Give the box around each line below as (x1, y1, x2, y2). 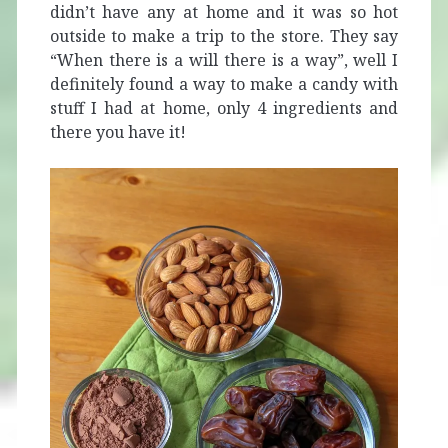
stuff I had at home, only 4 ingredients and (49, 96, 399, 119)
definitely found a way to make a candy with (49, 72, 399, 95)
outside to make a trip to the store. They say (49, 24, 399, 47)
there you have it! (49, 120, 186, 143)
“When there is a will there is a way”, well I (49, 48, 399, 71)
